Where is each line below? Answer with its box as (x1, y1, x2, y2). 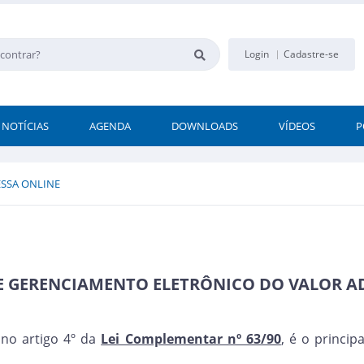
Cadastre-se (284, 47, 339, 61)
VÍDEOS (279, 119, 315, 133)
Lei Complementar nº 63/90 (101, 330, 281, 348)
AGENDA (89, 119, 131, 133)
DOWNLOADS (171, 119, 238, 133)
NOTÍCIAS (2, 119, 49, 133)
